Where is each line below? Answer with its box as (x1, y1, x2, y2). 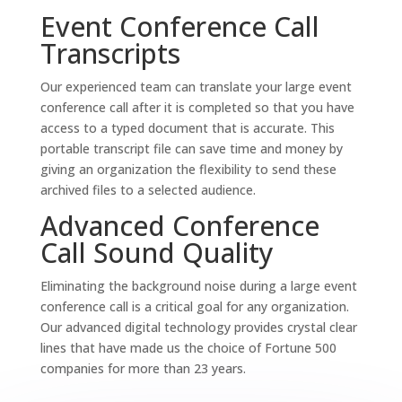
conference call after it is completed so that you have (39, 99, 354, 117)
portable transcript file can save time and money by (39, 140, 343, 158)
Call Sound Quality (39, 234, 274, 272)
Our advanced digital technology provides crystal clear (39, 319, 357, 336)
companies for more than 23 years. (39, 360, 246, 378)
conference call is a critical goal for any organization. (39, 298, 349, 316)
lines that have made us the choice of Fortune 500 (39, 339, 336, 357)
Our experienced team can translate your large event (39, 78, 352, 96)
